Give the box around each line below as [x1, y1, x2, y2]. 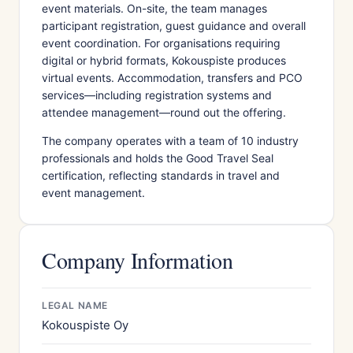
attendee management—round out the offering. [42, 106, 286, 119]
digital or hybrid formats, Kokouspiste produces [42, 54, 286, 67]
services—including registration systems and [42, 88, 272, 102]
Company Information [42, 245, 233, 275]
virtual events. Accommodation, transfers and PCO [42, 71, 303, 84]
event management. [42, 186, 145, 199]
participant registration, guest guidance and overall [42, 19, 306, 32]
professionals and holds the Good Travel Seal [42, 151, 273, 165]
